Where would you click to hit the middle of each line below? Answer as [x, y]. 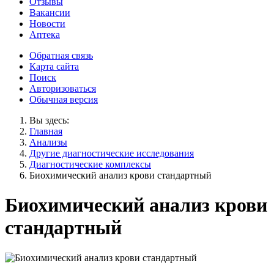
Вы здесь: [49, 120]
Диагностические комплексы [90, 164]
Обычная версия [64, 99]
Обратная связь [61, 55]
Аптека [45, 34]
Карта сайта [54, 66]
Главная [46, 131]
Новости [47, 23]
